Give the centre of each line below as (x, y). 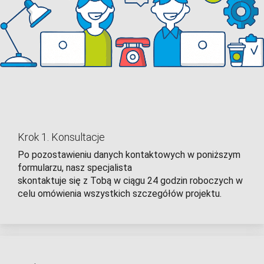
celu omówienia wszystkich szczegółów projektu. (120, 194)
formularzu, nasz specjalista (75, 168)
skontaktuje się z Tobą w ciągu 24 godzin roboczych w (130, 181)
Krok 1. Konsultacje (61, 137)
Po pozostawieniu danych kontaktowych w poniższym (129, 155)
